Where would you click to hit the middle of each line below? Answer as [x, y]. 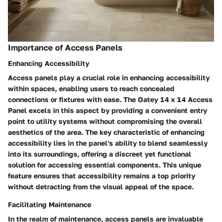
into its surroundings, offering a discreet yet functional [100, 154]
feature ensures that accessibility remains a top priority [102, 175]
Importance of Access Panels [65, 47]
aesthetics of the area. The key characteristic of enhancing [106, 132]
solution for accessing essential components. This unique [105, 165]
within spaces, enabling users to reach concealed [91, 88]
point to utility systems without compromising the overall [105, 121]
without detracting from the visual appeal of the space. [101, 186]
